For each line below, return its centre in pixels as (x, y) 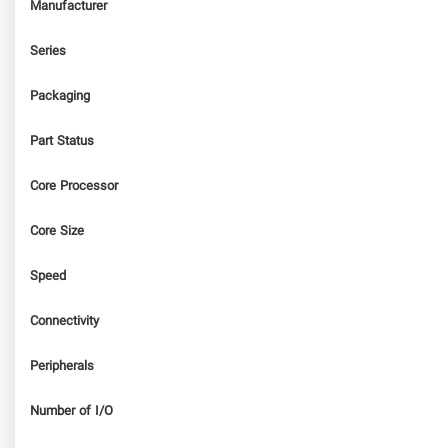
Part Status (62, 141)
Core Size (57, 231)
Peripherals (62, 366)
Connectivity (64, 321)
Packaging (60, 96)
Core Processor (74, 186)
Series (48, 51)
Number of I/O (71, 411)
